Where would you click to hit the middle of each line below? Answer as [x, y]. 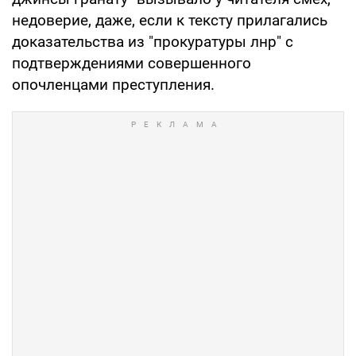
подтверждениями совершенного [132, 63]
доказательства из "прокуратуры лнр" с [153, 41]
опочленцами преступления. [113, 84]
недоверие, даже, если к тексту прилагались [170, 20]
